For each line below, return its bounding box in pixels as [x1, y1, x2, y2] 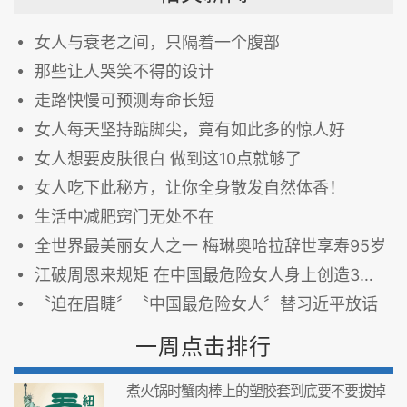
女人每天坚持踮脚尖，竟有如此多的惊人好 [35, 119, 345, 139]
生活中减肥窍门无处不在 [35, 206, 214, 226]
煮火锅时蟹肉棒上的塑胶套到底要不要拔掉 [125, 381, 385, 400]
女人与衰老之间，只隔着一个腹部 [35, 32, 280, 52]
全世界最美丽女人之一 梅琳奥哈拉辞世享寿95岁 [35, 235, 386, 255]
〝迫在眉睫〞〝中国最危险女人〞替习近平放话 [35, 293, 378, 313]
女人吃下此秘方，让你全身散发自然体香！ [35, 177, 345, 197]
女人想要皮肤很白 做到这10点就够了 [35, 148, 302, 168]
